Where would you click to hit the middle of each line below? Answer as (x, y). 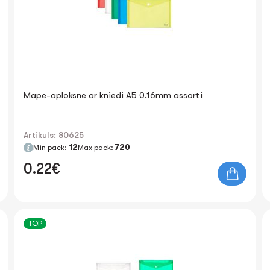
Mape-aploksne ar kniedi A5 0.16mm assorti (113, 95)
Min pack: (51, 147)
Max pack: (97, 147)
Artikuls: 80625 (54, 135)
